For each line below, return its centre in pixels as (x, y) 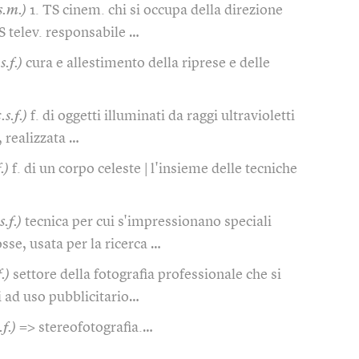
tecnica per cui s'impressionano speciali (148, 222)
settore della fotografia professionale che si (147, 274)
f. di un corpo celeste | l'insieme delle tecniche (155, 169)
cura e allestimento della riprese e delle (148, 63)
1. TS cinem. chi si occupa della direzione (156, 10)
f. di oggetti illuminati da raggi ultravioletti (163, 116)
